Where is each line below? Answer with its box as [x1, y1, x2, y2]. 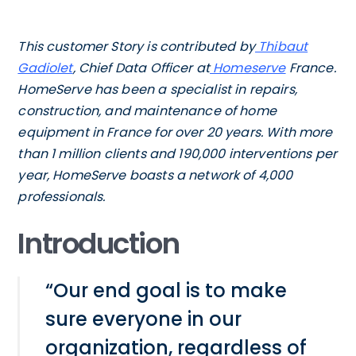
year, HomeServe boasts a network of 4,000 [17, 165, 293, 184]
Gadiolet [17, 58, 73, 77]
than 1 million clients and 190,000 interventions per [17, 144, 338, 163]
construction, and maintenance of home [17, 101, 277, 120]
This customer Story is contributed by [17, 37, 255, 56]
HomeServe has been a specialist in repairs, [17, 79, 297, 99]
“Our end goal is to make [45, 277, 288, 304]
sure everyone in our [45, 305, 242, 332]
